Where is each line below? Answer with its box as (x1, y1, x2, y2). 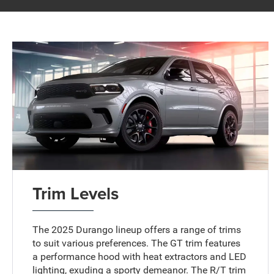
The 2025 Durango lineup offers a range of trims (32, 223, 242, 235)
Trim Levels (32, 180, 119, 206)
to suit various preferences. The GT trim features (32, 237, 241, 249)
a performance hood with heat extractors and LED (32, 250, 247, 262)
